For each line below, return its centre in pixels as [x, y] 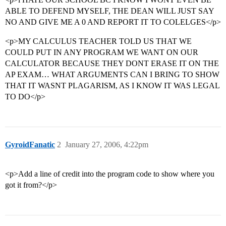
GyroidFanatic [30, 145]
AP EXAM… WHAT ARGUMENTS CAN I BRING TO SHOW [112, 75]
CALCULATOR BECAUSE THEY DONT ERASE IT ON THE [112, 64]
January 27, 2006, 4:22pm [107, 145]
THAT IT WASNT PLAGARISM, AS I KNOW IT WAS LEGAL [112, 86]
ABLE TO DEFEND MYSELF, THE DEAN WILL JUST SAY [109, 11]
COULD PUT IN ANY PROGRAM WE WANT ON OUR [102, 52]
